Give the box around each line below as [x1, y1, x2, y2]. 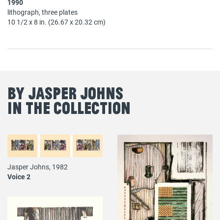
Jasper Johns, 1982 [7, 162, 68, 171]
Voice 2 [7, 171, 30, 181]
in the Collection [7, 97, 131, 117]
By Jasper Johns [7, 82, 123, 103]
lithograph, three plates [7, 7, 78, 17]
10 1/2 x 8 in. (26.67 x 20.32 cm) [7, 17, 106, 27]
